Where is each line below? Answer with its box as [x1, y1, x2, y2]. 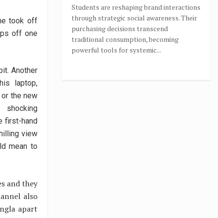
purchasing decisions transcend [72, 24, 168, 33]
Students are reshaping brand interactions [72, 2, 200, 12]
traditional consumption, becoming [72, 35, 179, 44]
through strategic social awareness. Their [72, 13, 197, 22]
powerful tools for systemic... [72, 45, 161, 54]
